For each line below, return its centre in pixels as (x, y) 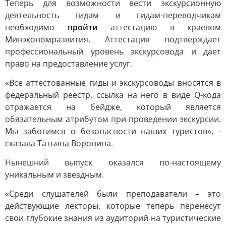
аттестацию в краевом (166, 27)
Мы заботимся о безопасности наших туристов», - (113, 131)
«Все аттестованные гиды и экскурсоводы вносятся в (113, 83)
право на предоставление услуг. (69, 64)
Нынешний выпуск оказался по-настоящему (113, 162)
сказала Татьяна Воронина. (59, 143)
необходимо (36, 27)
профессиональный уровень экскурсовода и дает (113, 51)
